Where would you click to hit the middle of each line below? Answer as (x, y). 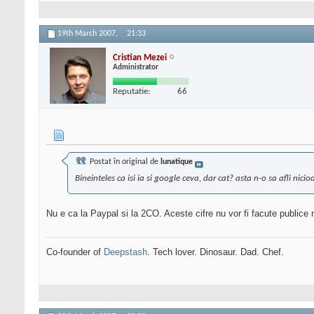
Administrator (136, 67)
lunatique (177, 162)
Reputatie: (131, 91)
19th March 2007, (89, 34)
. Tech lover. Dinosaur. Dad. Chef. (216, 252)
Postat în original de (124, 162)
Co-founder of (75, 252)
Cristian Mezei (140, 57)
